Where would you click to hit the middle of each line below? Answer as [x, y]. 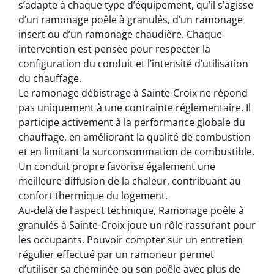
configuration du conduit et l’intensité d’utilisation [133, 64]
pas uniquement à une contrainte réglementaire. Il [135, 108]
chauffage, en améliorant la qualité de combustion [135, 137]
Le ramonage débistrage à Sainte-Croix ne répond [133, 93]
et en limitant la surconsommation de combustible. [136, 152]
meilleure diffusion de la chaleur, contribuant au [130, 181]
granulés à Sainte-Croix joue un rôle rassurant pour [137, 225]
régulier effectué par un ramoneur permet [116, 255]
